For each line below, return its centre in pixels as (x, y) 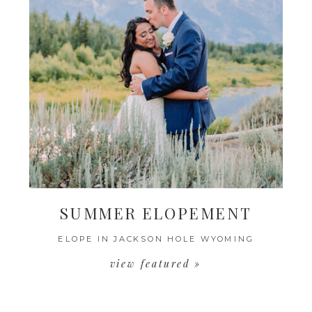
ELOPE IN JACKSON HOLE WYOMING (156, 239)
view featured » (156, 263)
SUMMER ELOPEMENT (155, 213)
